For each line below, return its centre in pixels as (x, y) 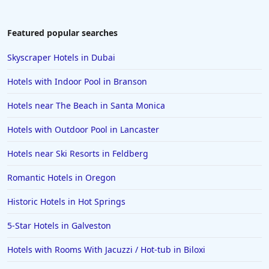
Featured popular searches (62, 33)
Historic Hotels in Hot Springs (66, 201)
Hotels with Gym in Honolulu (83, 8)
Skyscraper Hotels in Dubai (61, 57)
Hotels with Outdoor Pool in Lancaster (83, 129)
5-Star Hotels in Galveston (59, 225)
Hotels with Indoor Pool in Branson (77, 81)
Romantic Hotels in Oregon (62, 177)
